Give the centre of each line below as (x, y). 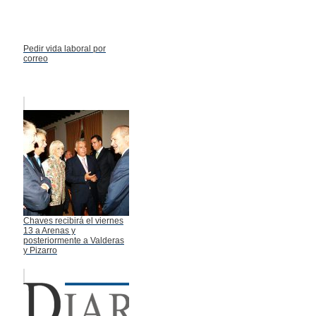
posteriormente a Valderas (74, 240)
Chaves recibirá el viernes (73, 220)
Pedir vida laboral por (65, 48)
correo (36, 58)
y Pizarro (40, 250)
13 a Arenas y (49, 230)
